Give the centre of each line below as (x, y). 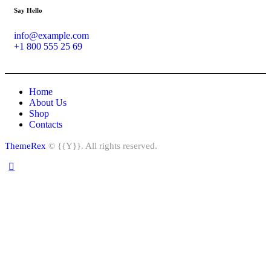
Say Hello (28, 10)
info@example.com (51, 35)
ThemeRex (25, 145)
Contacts (46, 124)
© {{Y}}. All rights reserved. (102, 145)
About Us (48, 102)
